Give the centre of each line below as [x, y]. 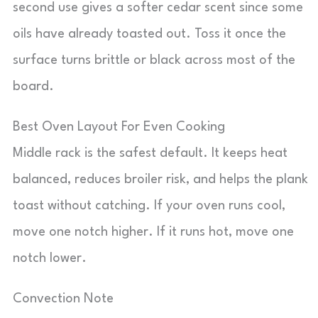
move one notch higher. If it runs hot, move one [153, 232]
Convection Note [63, 299]
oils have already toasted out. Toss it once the [149, 34]
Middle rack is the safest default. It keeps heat [150, 153]
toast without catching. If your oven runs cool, [149, 206]
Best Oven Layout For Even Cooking [119, 127]
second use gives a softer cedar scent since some [158, 8]
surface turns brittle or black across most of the [154, 60]
